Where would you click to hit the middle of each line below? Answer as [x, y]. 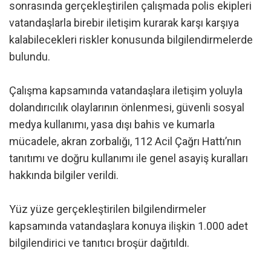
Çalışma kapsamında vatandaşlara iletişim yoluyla [126, 91]
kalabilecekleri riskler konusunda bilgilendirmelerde [131, 40]
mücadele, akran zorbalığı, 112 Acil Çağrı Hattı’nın [125, 142]
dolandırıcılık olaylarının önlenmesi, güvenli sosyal [127, 108]
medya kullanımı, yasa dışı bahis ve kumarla [112, 125]
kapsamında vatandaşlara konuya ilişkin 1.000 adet [129, 226]
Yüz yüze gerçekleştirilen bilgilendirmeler [108, 209]
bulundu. [30, 57]
